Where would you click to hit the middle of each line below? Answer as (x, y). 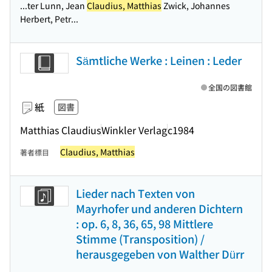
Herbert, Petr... (49, 19)
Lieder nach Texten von (135, 193)
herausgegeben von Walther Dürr (160, 254)
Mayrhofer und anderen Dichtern (159, 208)
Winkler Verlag (134, 130)
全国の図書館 (230, 87)
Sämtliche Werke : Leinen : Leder (159, 60)
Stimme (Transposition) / (140, 239)
